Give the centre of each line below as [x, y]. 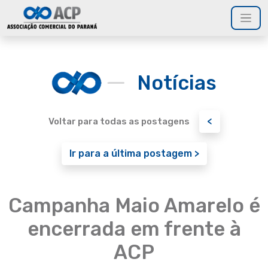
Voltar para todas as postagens [119, 121]
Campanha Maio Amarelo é [134, 205]
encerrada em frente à [134, 229]
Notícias [177, 83]
